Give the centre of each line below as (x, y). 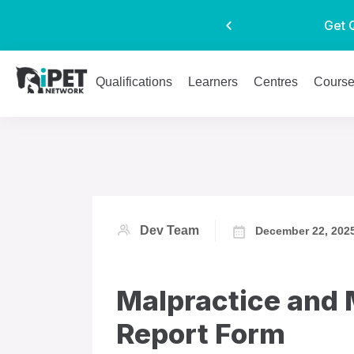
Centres (276, 82)
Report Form (201, 333)
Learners (213, 82)
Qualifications (134, 82)
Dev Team (169, 230)
